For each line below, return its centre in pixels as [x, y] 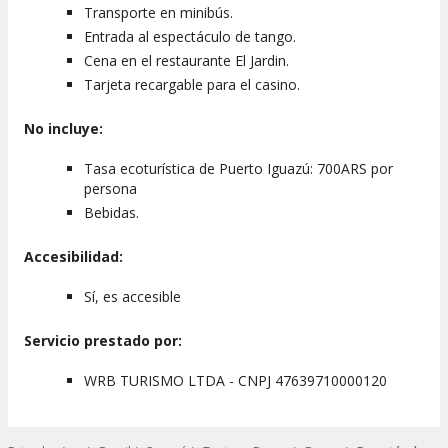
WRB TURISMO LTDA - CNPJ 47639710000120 [235, 380]
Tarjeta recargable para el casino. [192, 84]
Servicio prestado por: [103, 340]
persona [110, 188]
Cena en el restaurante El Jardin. [186, 60]
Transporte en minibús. [158, 12]
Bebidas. [111, 212]
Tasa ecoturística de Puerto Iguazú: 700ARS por [238, 168]
